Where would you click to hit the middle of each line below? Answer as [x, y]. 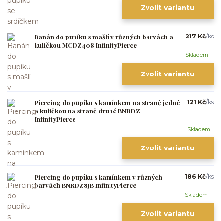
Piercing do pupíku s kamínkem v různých [98, 177]
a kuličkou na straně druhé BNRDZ [87, 111]
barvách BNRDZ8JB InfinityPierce [85, 185]
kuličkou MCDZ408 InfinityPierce [86, 45]
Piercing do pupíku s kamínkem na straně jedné [107, 103]
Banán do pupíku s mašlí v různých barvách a [104, 37]
